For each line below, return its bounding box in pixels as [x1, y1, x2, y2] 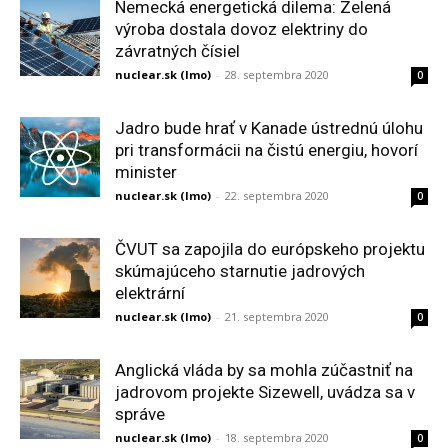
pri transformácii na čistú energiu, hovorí [115, 140, 418, 160]
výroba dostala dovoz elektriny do [115, 19, 368, 39]
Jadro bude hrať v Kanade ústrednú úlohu [115, 118, 423, 138]
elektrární [115, 283, 185, 303]
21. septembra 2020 [225, 309, 329, 324]
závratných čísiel [115, 41, 240, 61]
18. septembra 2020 [225, 430, 329, 445]
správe [115, 404, 165, 424]
